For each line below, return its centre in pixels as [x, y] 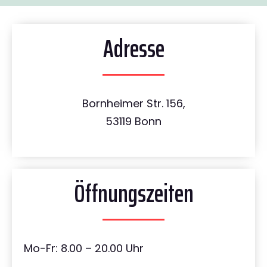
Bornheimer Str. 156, [133, 104]
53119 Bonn [133, 122]
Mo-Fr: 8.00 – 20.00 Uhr [84, 249]
